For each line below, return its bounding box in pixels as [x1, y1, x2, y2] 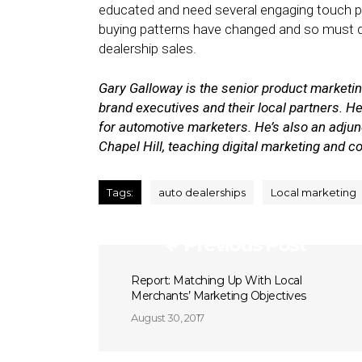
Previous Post [183, 233, 306, 256]
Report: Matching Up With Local [131, 273, 301, 288]
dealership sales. [99, 40, 196, 57]
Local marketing [271, 186, 356, 199]
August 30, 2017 [131, 311, 204, 324]
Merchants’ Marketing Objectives [131, 288, 306, 303]
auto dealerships [158, 186, 246, 199]
